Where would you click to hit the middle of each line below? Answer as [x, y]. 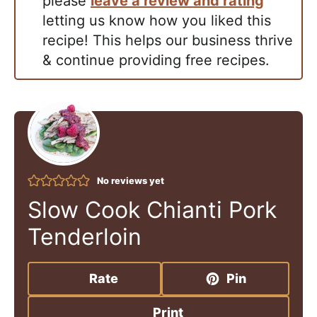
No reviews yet [130, 180]
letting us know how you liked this [157, 21]
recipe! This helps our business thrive [168, 41]
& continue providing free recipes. [156, 60]
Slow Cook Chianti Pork [152, 209]
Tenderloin [85, 236]
